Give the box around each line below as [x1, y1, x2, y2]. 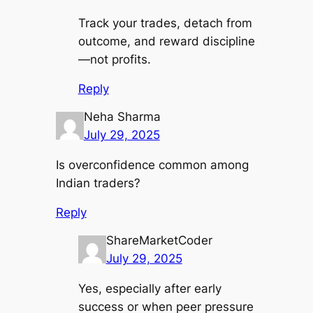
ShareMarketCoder [105, 233, 212, 247]
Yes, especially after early [78, 281, 221, 296]
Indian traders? [55, 175, 140, 190]
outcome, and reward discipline [78, 34, 255, 48]
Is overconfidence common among [55, 157, 249, 172]
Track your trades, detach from [78, 15, 252, 30]
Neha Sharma [83, 109, 161, 124]
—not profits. [78, 52, 151, 66]
